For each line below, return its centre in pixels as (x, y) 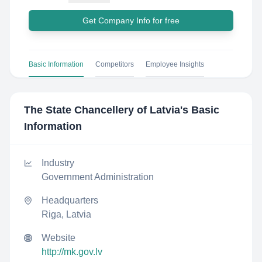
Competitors (115, 64)
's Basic (200, 110)
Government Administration (98, 177)
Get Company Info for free (131, 20)
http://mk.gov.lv (72, 252)
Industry (58, 163)
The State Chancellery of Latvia (102, 110)
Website (58, 238)
